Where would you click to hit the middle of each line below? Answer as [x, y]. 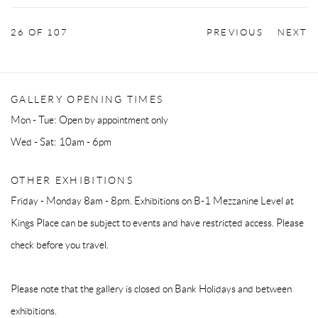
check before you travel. [60, 245]
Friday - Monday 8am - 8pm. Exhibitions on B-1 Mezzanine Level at [152, 201]
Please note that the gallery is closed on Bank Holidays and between [151, 289]
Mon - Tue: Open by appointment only [89, 120]
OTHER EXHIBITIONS [72, 180]
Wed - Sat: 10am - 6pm [61, 142]
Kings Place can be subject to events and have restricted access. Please [157, 223]
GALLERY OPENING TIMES [87, 99]
